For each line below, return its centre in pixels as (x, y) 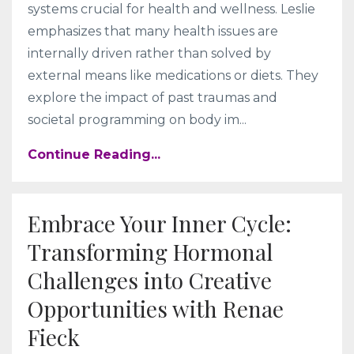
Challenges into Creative (150, 281)
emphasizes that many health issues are (153, 32)
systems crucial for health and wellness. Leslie (171, 9)
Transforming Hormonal (150, 252)
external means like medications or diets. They (173, 76)
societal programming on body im (134, 120)
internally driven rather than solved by (149, 54)
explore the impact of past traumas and (153, 98)
